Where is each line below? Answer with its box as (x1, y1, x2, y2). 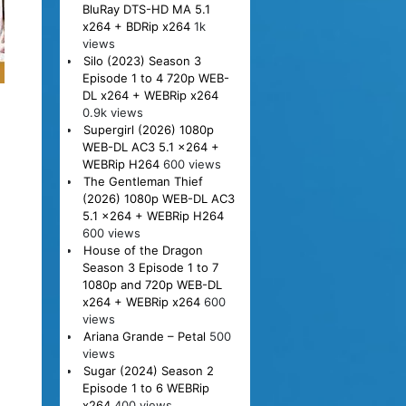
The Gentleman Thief (82, 173, 203, 188)
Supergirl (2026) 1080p (82, 121, 214, 137)
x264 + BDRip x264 (82, 18, 190, 34)
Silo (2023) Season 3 (82, 53, 201, 68)
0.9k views (82, 104, 143, 120)
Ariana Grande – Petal (82, 328, 206, 343)
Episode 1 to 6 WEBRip (82, 380, 209, 395)
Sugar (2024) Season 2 (82, 362, 214, 378)
